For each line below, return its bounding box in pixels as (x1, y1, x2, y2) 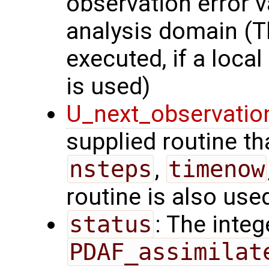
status (68, 211, 152, 238)
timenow (168, 156, 265, 183)
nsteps (68, 156, 152, 183)
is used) (66, 73, 150, 101)
